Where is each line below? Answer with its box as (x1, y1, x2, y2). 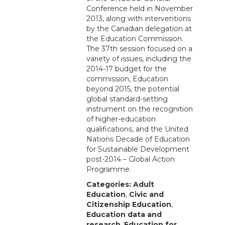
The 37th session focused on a (86, 44, 192, 54)
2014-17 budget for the (86, 64, 167, 74)
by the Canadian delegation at (86, 24, 192, 34)
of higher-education (86, 115, 156, 124)
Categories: (86, 180, 131, 189)
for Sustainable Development (86, 145, 189, 154)
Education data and (86, 210, 162, 219)
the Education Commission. (86, 34, 183, 44)
